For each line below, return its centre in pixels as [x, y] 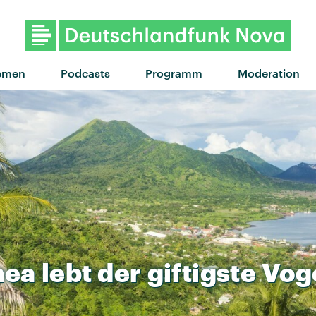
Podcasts [85, 73]
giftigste [202, 272]
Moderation [268, 73]
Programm [174, 73]
